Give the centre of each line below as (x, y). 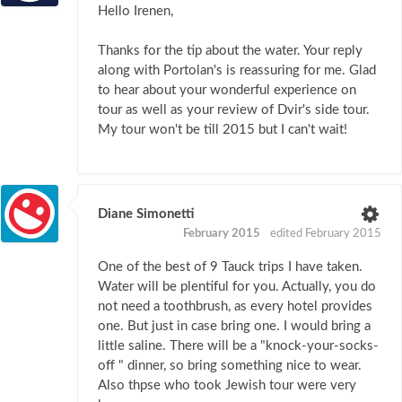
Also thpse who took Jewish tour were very (227, 385)
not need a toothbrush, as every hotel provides (235, 306)
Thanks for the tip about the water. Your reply (230, 50)
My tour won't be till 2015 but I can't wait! (223, 129)
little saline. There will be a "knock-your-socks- (238, 345)
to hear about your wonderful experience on (227, 90)
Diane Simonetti (146, 214)
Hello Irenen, (135, 11)
